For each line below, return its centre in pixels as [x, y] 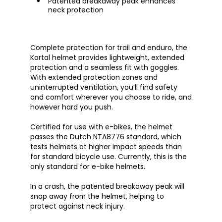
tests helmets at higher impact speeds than [106, 147]
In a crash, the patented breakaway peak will [107, 187]
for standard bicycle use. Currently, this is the [108, 157]
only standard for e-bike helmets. [87, 167]
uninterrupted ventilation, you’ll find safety [104, 87]
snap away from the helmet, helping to [97, 196]
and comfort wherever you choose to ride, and [111, 97]
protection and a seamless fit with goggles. [104, 68]
